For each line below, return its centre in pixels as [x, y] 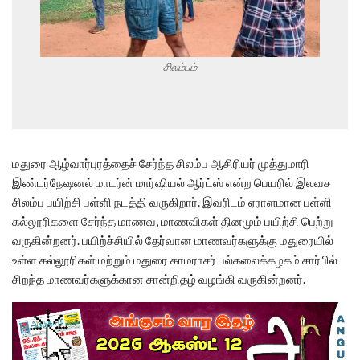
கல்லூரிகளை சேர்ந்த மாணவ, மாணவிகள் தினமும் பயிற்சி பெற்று [172, 221]
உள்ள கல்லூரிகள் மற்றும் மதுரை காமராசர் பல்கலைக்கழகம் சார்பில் [175, 259]
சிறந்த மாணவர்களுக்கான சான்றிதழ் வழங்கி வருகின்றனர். [159, 278]
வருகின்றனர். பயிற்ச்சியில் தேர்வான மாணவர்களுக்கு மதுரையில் [173, 240]
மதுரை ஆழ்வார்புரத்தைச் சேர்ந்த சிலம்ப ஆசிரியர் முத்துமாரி [161, 163]
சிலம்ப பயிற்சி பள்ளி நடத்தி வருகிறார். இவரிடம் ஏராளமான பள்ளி [172, 201]
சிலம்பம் [180, 66]
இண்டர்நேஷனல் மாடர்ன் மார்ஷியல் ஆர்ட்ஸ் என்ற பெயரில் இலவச [172, 182]
